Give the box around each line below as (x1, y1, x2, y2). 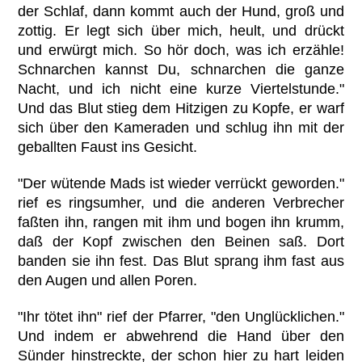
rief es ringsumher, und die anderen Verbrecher (18, 194, 344, 211)
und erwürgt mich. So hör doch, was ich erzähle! (18, 41, 344, 58)
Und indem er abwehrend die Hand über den (18, 327, 344, 344)
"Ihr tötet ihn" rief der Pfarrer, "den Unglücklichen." (18, 308, 344, 325)
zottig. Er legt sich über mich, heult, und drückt (18, 22, 344, 39)
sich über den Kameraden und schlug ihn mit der (18, 119, 344, 136)
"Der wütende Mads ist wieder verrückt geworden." (18, 175, 344, 192)
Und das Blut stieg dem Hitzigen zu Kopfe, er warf (18, 99, 344, 116)
